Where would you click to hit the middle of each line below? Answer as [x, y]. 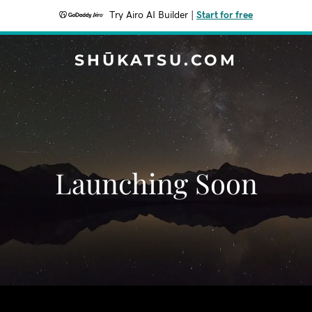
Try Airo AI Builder [149, 15]
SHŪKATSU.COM [156, 60]
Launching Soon [156, 183]
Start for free [225, 15]
